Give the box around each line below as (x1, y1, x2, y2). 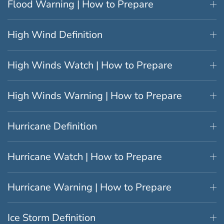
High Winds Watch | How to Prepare (7, 58, 172, 72)
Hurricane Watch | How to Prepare (7, 149, 162, 163)
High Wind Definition (7, 27, 102, 41)
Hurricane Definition (7, 119, 97, 133)
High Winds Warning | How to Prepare (7, 88, 182, 102)
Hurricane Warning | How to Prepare (7, 180, 171, 194)
